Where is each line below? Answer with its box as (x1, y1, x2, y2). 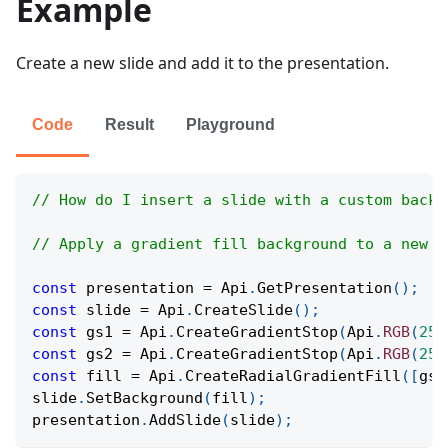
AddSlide (149, 411, 221, 430)
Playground (186, 116, 275, 134)
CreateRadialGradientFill (185, 367, 401, 386)
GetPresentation (257, 279, 392, 298)
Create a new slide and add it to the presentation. (16, 52, 389, 75)
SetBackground (86, 389, 203, 408)
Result (105, 116, 154, 134)
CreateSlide (194, 301, 293, 320)
